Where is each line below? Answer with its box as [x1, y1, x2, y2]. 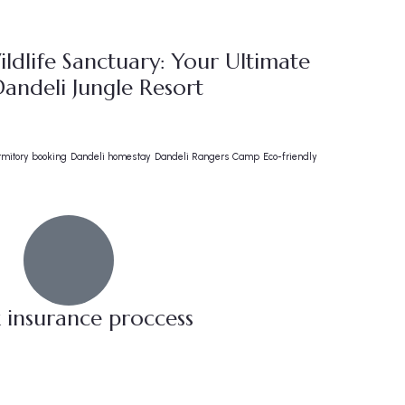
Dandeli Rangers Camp [155, 151, 259, 163]
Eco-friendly [263, 151, 317, 163]
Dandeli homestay [71, 151, 151, 163]
